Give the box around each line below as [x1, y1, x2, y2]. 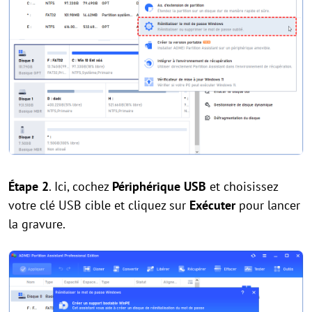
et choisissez [206, 178, 278, 194]
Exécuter [189, 196, 235, 213]
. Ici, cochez [49, 178, 112, 194]
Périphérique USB [112, 178, 206, 194]
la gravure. [8, 215, 65, 232]
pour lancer [235, 196, 300, 213]
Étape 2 [8, 178, 49, 194]
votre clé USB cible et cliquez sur [8, 196, 189, 213]
